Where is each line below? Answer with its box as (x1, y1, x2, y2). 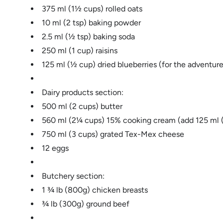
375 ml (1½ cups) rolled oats (42, 3, 142, 13)
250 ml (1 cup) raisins (42, 45, 117, 55)
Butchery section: (42, 171, 105, 181)
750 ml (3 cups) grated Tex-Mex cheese (42, 129, 184, 139)
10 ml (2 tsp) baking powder (42, 17, 141, 27)
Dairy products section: (42, 87, 123, 97)
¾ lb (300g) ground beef (42, 199, 129, 209)
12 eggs (42, 143, 69, 153)
